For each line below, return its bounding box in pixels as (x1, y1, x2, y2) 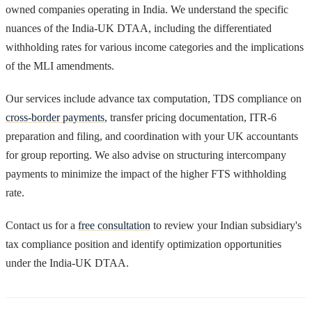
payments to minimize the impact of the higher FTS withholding (6, 167, 286, 180)
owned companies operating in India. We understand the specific (6, 3, 288, 15)
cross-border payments (6, 111, 104, 123)
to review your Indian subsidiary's (150, 219, 302, 231)
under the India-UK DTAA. (6, 256, 129, 269)
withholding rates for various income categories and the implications (6, 40, 304, 53)
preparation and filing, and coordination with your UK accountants (6, 130, 298, 142)
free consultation (78, 219, 150, 231)
